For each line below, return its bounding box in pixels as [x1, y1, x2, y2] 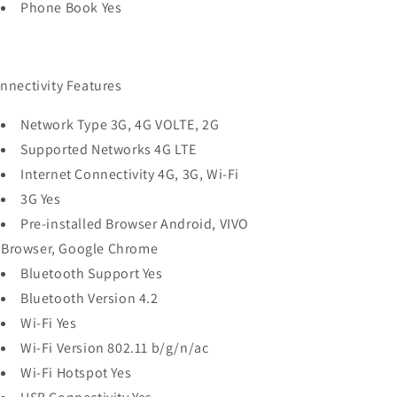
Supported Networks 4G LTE [20, 140, 197, 159]
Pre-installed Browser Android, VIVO [20, 214, 250, 233]
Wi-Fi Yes [20, 314, 77, 332]
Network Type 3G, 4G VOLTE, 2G [20, 115, 220, 134]
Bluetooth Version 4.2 [20, 289, 159, 307]
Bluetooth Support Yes [20, 264, 163, 283]
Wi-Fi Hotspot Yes [20, 363, 132, 382]
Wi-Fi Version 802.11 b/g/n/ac [20, 339, 209, 357]
